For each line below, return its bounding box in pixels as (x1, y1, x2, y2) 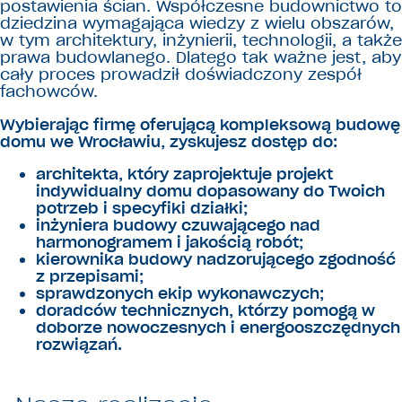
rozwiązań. (36, 335, 122, 355)
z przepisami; (36, 267, 144, 287)
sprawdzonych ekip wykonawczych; (36, 284, 324, 304)
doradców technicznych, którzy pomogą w (36, 301, 375, 321)
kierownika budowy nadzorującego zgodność (36, 249, 396, 270)
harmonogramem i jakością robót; (36, 232, 303, 253)
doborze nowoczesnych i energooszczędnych (36, 318, 400, 338)
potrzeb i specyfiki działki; (36, 198, 248, 219)
